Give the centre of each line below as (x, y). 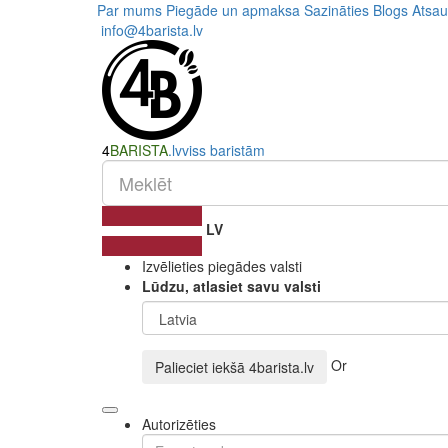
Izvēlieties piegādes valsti (222, 266)
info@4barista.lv (150, 30)
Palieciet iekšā (202, 367)
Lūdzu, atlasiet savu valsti (231, 286)
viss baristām (223, 150)
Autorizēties (179, 424)
